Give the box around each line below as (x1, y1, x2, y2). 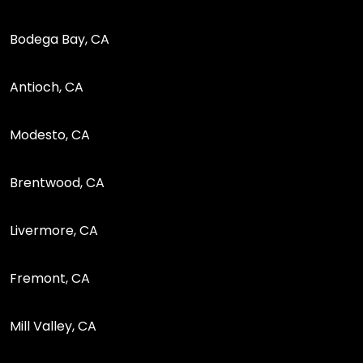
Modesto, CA (10, 125, 90, 144)
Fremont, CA (10, 268, 90, 288)
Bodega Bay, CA (10, 29, 109, 49)
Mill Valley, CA (10, 316, 96, 335)
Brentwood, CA (10, 173, 105, 192)
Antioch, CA (10, 77, 83, 96)
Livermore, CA (10, 220, 98, 240)
